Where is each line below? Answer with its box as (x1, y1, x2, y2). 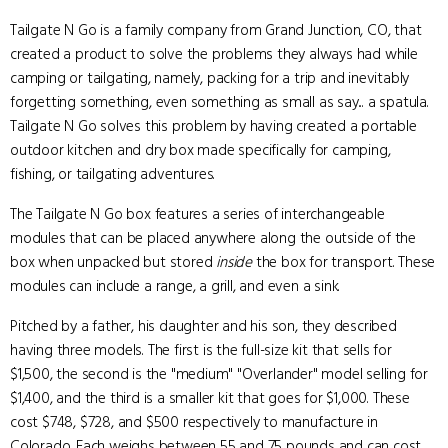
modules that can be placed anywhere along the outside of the (10, 227, 416, 249)
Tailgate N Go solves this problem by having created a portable (10, 115, 417, 137)
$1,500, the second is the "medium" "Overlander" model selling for (10, 363, 428, 385)
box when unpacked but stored (10, 251, 217, 273)
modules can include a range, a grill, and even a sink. (10, 275, 341, 297)
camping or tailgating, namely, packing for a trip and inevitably (10, 67, 410, 89)
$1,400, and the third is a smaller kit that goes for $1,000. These (10, 387, 410, 409)
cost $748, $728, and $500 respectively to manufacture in (10, 411, 378, 433)
